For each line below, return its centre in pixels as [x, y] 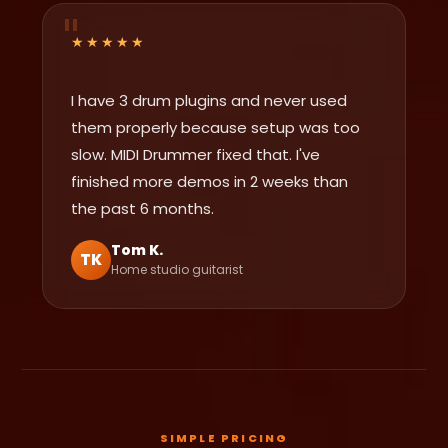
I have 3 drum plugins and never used [209, 100]
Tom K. [137, 250]
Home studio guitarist [177, 270]
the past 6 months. [143, 208]
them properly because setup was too [216, 127]
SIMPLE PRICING [224, 437]
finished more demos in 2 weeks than [210, 181]
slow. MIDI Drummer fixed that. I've [196, 154]
